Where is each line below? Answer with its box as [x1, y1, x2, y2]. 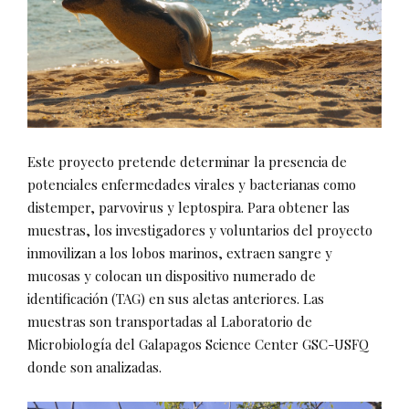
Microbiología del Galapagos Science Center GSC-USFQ [27, 335, 369, 354]
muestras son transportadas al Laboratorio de [27, 312, 312, 331]
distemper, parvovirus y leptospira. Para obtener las [27, 198, 350, 217]
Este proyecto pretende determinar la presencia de [27, 152, 347, 172]
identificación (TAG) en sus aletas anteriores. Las [27, 289, 324, 309]
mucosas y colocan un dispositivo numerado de [27, 267, 316, 286]
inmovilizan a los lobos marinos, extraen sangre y [27, 244, 332, 263]
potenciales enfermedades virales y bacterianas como [27, 175, 356, 194]
